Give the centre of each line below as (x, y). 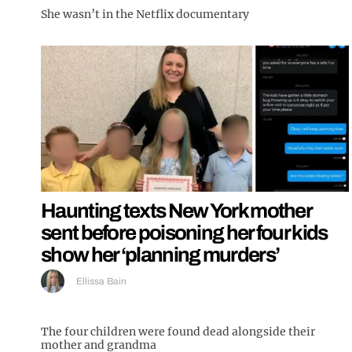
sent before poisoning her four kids (184, 232)
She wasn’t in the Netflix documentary (145, 15)
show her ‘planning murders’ (160, 254)
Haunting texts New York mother (176, 210)
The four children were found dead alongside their (178, 331)
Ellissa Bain (101, 281)
